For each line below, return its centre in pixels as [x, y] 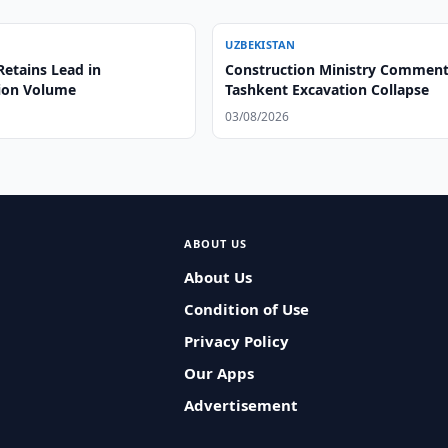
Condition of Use [246, 309]
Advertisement [240, 405]
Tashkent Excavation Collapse [327, 89]
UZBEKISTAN [260, 44]
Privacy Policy [236, 341]
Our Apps [218, 373]
